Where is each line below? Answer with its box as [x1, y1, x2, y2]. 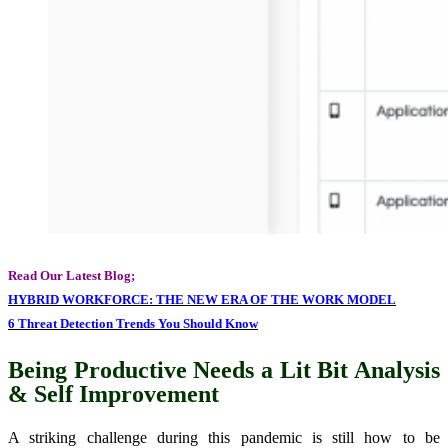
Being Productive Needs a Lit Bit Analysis [8, 356, 440, 383]
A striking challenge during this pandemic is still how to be [8, 428, 440, 446]
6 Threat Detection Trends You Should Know [8, 315, 258, 331]
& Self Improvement [8, 380, 219, 407]
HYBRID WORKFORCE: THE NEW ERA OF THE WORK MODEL [8, 291, 396, 307]
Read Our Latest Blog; [8, 267, 135, 283]
